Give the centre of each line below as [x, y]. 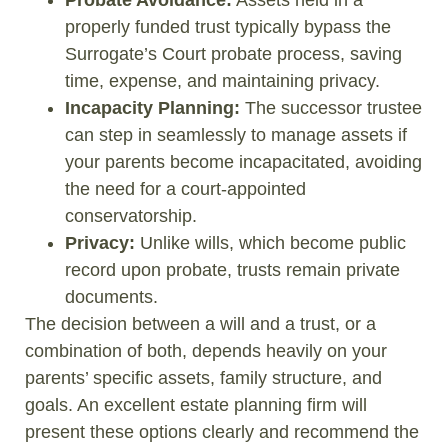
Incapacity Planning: [152, 107]
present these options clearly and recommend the [222, 431]
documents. [111, 296]
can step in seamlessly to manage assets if [236, 134]
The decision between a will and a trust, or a [200, 323]
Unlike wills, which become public [270, 242]
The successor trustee [331, 107]
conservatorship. [131, 215]
